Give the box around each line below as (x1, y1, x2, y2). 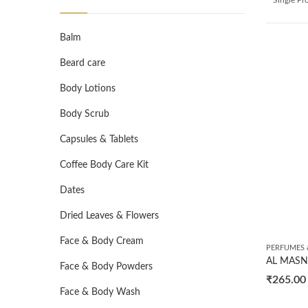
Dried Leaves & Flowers (60, 211, 159, 221)
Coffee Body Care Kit (60, 160, 148, 170)
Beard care (60, 58, 105, 68)
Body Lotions (60, 84, 115, 93)
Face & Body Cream (60, 236, 144, 246)
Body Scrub (60, 109, 109, 119)
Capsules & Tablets (60, 135, 138, 144)
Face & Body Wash (60, 287, 140, 297)
